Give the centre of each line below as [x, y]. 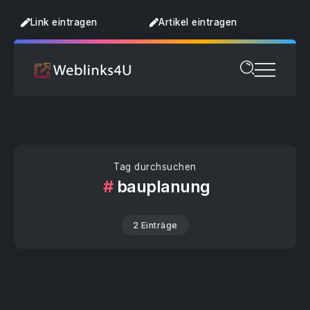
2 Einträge [155, 225]
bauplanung [163, 186]
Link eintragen [64, 22]
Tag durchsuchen [155, 167]
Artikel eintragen [198, 22]
